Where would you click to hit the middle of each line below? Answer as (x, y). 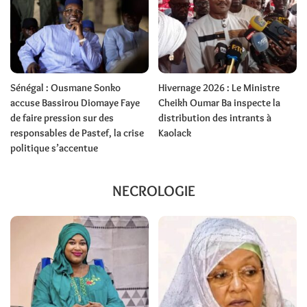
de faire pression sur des (62, 118)
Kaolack (175, 133)
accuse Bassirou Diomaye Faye (75, 103)
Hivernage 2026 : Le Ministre (219, 88)
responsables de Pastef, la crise (77, 133)
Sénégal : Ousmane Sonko (65, 88)
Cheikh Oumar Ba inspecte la (219, 103)
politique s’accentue (54, 148)
